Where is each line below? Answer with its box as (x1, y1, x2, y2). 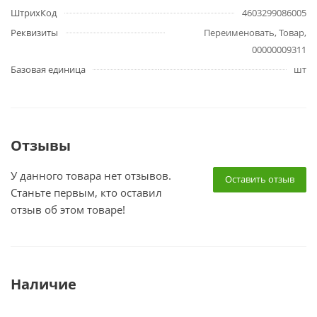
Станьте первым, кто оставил (11, 185, 162, 200)
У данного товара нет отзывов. (11, 168, 171, 183)
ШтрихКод (11, 6, 57, 19)
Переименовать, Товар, (204, 26, 306, 39)
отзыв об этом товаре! (11, 202, 125, 217)
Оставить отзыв (225, 173, 294, 185)
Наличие (11, 275, 76, 294)
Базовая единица (11, 63, 86, 76)
